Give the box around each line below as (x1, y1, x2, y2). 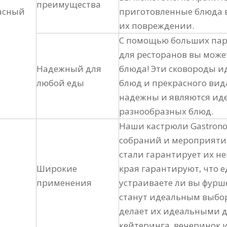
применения (36, 177, 92, 188)
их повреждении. (119, 20, 194, 31)
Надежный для (36, 63, 101, 74)
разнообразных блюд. (119, 105, 213, 117)
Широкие (36, 163, 77, 174)
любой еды (36, 77, 84, 89)
